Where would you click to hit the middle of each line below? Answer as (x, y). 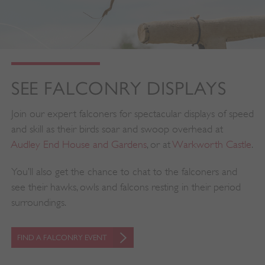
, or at (159, 144)
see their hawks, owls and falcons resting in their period (126, 187)
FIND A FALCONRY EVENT (62, 238)
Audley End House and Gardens (79, 144)
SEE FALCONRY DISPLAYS (119, 88)
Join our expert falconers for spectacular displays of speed (132, 113)
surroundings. (38, 202)
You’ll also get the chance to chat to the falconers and (124, 171)
